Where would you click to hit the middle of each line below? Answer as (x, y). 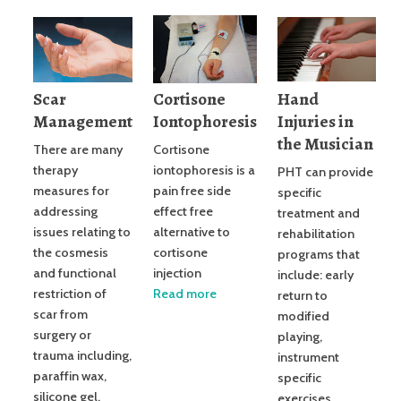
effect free (183, 212)
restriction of (70, 294)
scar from (60, 315)
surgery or (62, 335)
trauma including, (82, 356)
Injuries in (316, 122)
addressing (65, 212)
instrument (308, 358)
